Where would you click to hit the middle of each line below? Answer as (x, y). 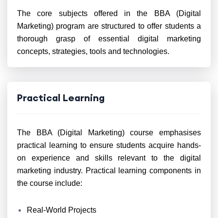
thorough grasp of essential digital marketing (109, 39)
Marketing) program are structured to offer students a (109, 26)
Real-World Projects (62, 210)
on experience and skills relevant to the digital (109, 158)
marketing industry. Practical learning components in (109, 171)
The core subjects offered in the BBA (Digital (109, 13)
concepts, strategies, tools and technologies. (93, 51)
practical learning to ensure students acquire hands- (109, 145)
